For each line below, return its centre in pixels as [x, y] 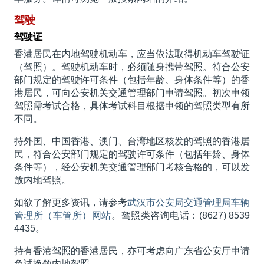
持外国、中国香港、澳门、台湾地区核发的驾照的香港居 [132, 141]
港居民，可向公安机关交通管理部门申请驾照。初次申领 [132, 93]
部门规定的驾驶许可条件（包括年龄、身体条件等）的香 [132, 80]
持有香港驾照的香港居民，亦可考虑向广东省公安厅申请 [132, 251]
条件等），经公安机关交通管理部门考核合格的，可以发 [132, 167]
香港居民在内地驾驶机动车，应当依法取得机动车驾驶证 [132, 54]
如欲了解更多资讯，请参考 [70, 203]
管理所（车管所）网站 [62, 216]
